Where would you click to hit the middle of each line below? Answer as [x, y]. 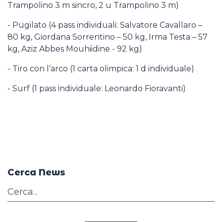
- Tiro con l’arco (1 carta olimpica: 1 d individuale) [101, 69]
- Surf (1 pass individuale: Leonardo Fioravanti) [97, 88]
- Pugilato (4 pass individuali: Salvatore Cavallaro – [105, 25]
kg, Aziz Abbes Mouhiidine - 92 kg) [75, 49]
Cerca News [36, 172]
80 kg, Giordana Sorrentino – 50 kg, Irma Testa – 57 [108, 37]
